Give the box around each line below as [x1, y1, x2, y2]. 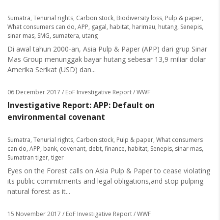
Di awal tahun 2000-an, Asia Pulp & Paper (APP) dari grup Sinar [7, 44, 207, 54]
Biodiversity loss [116, 14, 162, 22]
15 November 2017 [7, 210, 61, 218]
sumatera [53, 31, 79, 40]
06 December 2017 [7, 88, 60, 96]
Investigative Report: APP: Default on [7, 100, 155, 110]
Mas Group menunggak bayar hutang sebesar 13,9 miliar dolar [7, 55, 206, 64]
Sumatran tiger [7, 153, 48, 162]
